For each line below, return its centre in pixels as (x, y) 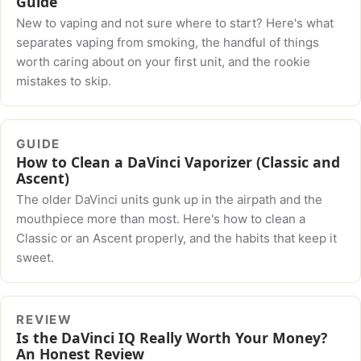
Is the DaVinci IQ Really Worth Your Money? (172, 338)
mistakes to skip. (64, 81)
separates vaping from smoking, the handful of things (168, 43)
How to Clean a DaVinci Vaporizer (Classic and (178, 162)
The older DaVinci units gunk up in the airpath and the (170, 200)
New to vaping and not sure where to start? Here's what (175, 23)
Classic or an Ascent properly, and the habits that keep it (177, 239)
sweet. (35, 258)
